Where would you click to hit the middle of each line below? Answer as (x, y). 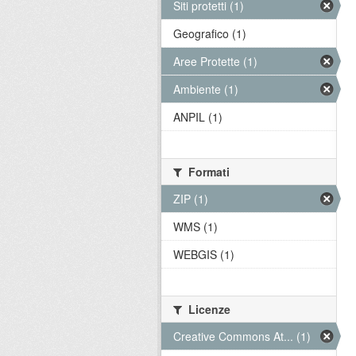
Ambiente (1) (206, 89)
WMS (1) (195, 226)
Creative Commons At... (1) (242, 336)
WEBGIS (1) (204, 254)
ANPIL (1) (198, 117)
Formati (207, 172)
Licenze (208, 309)
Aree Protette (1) (215, 61)
